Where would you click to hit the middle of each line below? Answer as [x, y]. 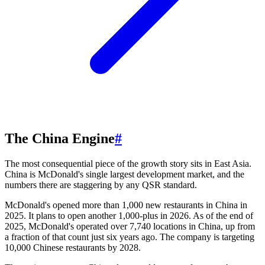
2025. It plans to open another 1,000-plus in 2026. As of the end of [129, 216]
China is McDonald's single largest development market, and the [125, 174]
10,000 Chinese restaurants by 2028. [73, 248]
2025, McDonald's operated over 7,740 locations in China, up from [130, 227]
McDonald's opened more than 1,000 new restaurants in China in [126, 205]
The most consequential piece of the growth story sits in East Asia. [128, 164]
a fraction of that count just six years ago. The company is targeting [130, 237]
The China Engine [60, 139]
